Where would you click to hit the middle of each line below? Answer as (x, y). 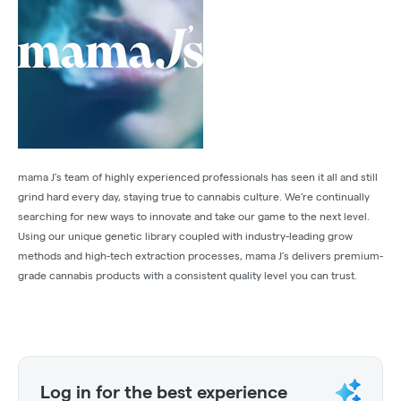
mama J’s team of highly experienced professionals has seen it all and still (198, 177)
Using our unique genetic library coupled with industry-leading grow (185, 236)
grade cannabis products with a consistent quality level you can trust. (188, 276)
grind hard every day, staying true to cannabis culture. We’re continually (194, 197)
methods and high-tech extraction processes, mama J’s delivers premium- (200, 256)
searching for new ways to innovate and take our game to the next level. (194, 217)
